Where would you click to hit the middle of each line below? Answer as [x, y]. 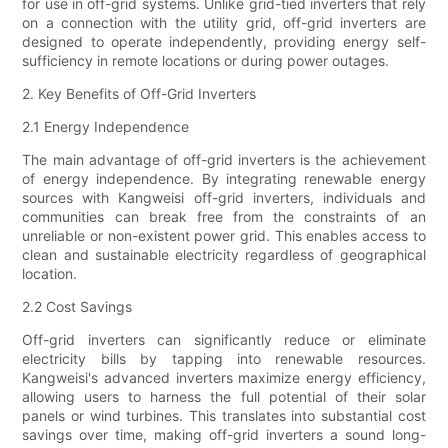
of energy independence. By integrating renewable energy [224, 179]
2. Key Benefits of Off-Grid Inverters [139, 94]
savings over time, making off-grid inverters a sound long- [224, 435]
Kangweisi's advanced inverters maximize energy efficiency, [224, 378]
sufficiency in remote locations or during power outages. [206, 61]
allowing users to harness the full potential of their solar [224, 397]
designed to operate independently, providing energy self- [224, 42]
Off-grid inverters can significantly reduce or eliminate [224, 340]
